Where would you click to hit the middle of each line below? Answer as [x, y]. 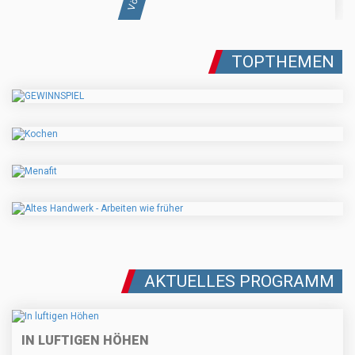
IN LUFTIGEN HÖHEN [85, 340]
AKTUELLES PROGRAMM [239, 282]
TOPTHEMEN [283, 62]
